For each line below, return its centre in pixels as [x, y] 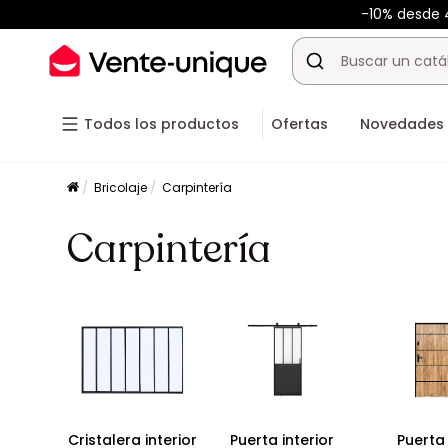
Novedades [402, 124]
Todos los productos [161, 124]
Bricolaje [121, 187]
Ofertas [299, 124]
